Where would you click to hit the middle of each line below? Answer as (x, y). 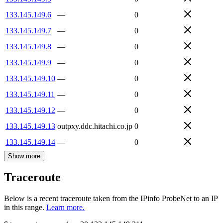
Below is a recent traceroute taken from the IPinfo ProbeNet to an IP (111, 199)
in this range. (24, 208)
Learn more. (65, 208)
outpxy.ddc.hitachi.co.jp (95, 126)
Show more (24, 156)
